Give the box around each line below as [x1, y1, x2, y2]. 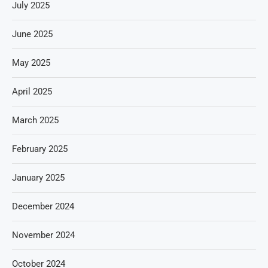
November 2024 [12, 230, 75, 241]
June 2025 [12, 29, 53, 40]
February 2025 [12, 144, 68, 155]
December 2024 [12, 201, 74, 212]
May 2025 [12, 57, 50, 69]
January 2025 [12, 172, 65, 184]
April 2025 [12, 86, 52, 98]
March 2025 [12, 115, 59, 126]
